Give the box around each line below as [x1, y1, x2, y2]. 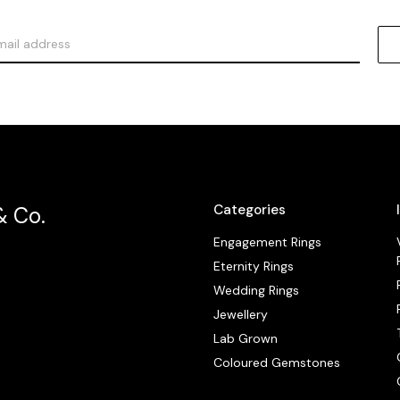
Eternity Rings [213, 257, 295, 274]
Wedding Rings [213, 281, 300, 298]
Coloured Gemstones [213, 354, 341, 371]
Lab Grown [213, 329, 279, 346]
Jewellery [213, 305, 269, 322]
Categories [213, 201, 287, 219]
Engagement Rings [213, 233, 322, 250]
